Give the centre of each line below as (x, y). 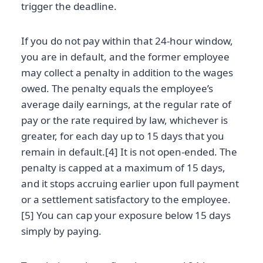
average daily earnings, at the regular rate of (126, 104)
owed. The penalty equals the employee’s (117, 89)
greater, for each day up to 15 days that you (123, 136)
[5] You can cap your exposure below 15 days (126, 215)
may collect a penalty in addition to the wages (127, 73)
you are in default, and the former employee (125, 57)
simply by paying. (61, 231)
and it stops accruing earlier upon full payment (130, 184)
